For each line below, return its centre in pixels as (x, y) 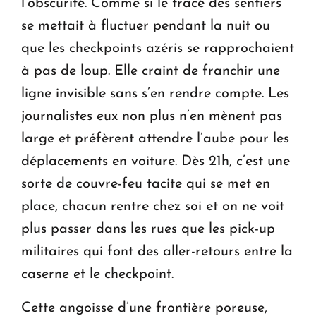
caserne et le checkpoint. (97, 275)
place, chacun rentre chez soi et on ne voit (153, 207)
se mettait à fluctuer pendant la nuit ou (146, 26)
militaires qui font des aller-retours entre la (157, 252)
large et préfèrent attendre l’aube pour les (155, 139)
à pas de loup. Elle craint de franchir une (151, 72)
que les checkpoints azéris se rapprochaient (158, 49)
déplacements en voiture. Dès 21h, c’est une (156, 162)
